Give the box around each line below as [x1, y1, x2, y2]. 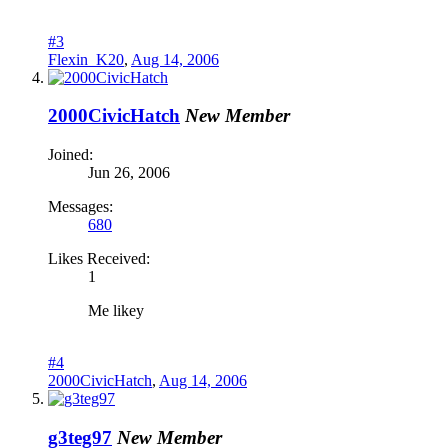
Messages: [48, 198, 113, 216]
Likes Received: [48, 250, 150, 268]
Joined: [48, 146, 93, 164]
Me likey [88, 302, 144, 320]
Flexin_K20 [48, 50, 124, 68]
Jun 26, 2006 [88, 164, 170, 182]
